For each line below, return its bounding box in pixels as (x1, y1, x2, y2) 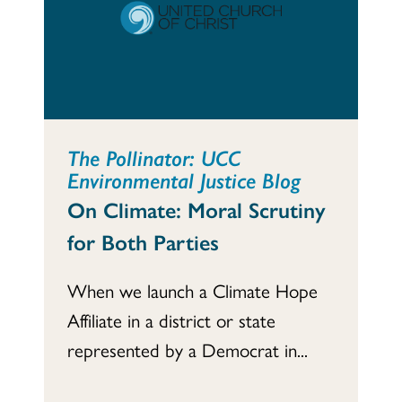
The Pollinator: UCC (67, 141, 240, 172)
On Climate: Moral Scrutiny (67, 193, 326, 224)
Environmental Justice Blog (67, 163, 301, 195)
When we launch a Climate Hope (67, 275, 318, 303)
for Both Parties (67, 225, 219, 257)
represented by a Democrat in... (67, 335, 308, 363)
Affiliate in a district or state (67, 305, 275, 333)
